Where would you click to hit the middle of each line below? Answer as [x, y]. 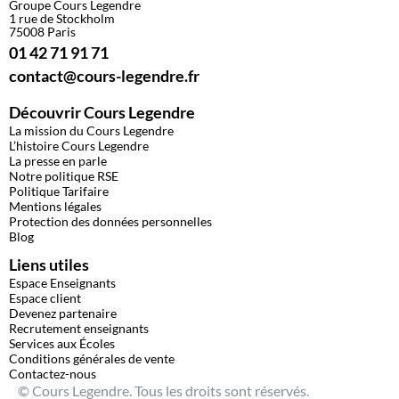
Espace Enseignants [62, 282]
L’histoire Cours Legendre [79, 145]
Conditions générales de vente [92, 358]
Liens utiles [49, 264]
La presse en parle [58, 160]
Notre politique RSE [64, 175]
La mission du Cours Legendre [91, 130]
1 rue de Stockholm [62, 18]
